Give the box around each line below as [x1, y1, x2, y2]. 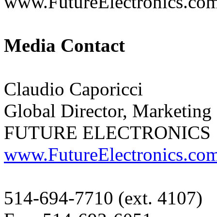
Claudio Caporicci [4, 78, 143, 100]
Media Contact [4, 35, 125, 56]
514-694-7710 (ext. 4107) [4, 187, 202, 209]
